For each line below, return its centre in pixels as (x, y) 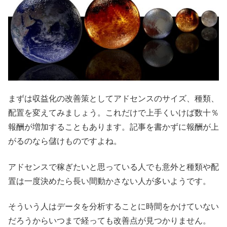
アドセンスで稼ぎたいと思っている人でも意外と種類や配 (113, 167)
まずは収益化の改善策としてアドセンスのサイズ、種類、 (113, 99)
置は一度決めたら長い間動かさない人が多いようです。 (109, 181)
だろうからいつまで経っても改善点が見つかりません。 (109, 220)
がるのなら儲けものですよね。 (65, 141)
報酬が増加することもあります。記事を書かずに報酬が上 (113, 127)
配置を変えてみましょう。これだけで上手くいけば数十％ (113, 113)
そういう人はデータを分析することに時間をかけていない (113, 206)
